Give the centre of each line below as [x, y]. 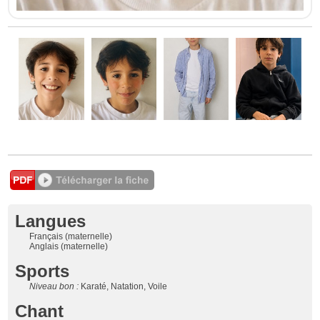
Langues [51, 221]
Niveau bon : [55, 286]
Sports [42, 271]
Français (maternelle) [71, 236]
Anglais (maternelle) [69, 246]
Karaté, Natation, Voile [124, 286]
